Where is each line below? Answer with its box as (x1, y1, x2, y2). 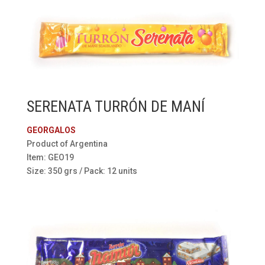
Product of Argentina (26, 139, 108, 149)
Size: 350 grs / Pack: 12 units (26, 166, 137, 176)
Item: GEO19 (26, 153, 74, 163)
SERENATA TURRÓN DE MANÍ (26, 98, 205, 116)
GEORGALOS (26, 125, 76, 135)
